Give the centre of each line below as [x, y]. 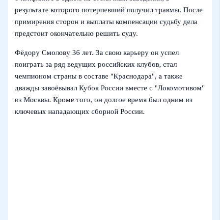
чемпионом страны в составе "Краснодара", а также [99, 76]
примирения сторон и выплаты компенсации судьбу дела [106, 22]
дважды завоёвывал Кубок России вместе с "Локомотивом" [110, 88]
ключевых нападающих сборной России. [80, 111]
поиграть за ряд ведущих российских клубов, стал [96, 64]
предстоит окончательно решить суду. [77, 34]
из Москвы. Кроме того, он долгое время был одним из [104, 99]
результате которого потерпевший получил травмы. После [109, 10]
